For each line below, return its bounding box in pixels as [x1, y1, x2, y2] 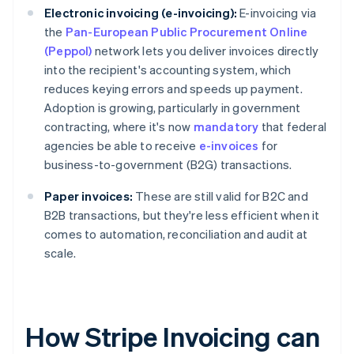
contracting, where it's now [44, 119, 194, 135]
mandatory [193, 119, 259, 135]
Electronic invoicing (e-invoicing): [44, 5, 237, 21]
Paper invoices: [44, 188, 133, 205]
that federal [258, 119, 327, 135]
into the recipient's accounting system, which [44, 62, 292, 78]
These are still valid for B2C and [133, 188, 308, 205]
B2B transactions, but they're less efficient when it [44, 207, 320, 224]
